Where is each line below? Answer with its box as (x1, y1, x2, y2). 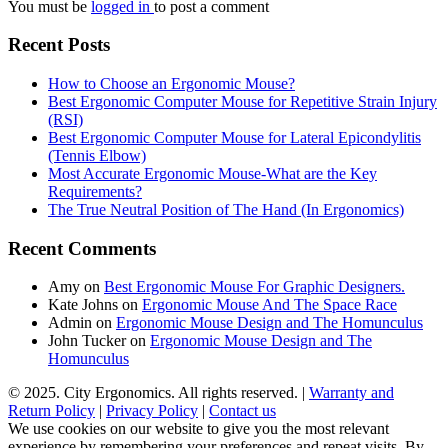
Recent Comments (8, 237, 156, 259)
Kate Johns (48, 296, 118, 314)
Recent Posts (8, 34, 110, 56)
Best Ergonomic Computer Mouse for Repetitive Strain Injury (48, 93, 437, 110)
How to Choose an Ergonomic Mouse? (48, 75, 295, 92)
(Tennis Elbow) (48, 147, 146, 164)
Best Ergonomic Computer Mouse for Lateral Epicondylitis (48, 129, 421, 146)
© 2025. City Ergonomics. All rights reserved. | (8, 384, 309, 402)
